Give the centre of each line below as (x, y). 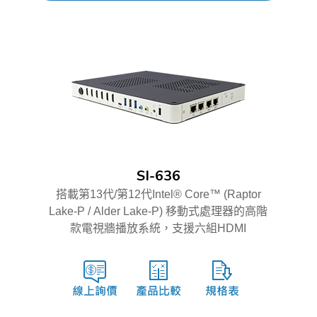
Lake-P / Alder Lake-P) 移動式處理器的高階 (158, 211)
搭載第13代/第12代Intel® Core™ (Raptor (158, 194)
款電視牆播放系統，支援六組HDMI (158, 228)
